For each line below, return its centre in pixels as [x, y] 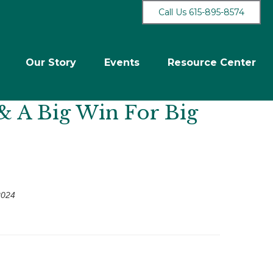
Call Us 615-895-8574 [201, 12]
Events [122, 62]
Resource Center [212, 62]
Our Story [51, 62]
